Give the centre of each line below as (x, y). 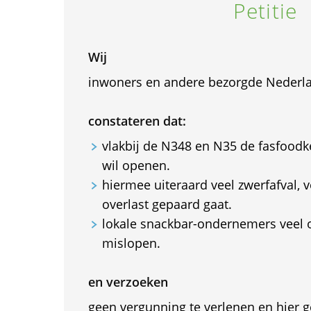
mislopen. (131, 243)
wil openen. (136, 165)
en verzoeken (128, 282)
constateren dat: (137, 121)
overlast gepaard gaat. (167, 204)
